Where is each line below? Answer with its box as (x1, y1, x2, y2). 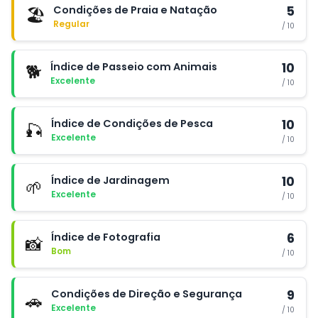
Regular (53, 17, 89, 30)
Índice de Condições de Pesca (51, 116, 213, 131)
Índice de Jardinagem (51, 172, 170, 187)
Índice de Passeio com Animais (50, 59, 217, 74)
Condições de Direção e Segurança (51, 286, 242, 301)
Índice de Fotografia (51, 229, 160, 244)
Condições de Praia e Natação (53, 2, 217, 17)
